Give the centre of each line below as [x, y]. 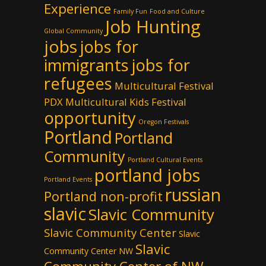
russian [193, 194]
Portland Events [68, 179]
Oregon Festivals [164, 122]
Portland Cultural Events [165, 160]
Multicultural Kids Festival [126, 102]
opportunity [90, 118]
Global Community [73, 31]
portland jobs [147, 175]
